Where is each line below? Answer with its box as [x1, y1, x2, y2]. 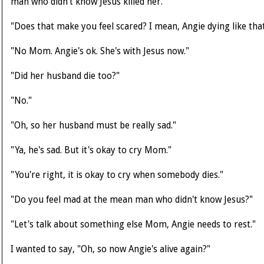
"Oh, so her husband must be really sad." [11, 120, 176, 131]
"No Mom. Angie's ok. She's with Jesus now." [11, 46, 189, 57]
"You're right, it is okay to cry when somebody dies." [11, 170, 223, 181]
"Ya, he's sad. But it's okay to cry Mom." [11, 145, 171, 156]
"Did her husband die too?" [11, 71, 120, 82]
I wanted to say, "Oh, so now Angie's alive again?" [11, 244, 210, 255]
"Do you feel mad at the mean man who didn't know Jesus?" [11, 194, 253, 206]
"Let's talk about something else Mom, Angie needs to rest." [11, 219, 256, 230]
